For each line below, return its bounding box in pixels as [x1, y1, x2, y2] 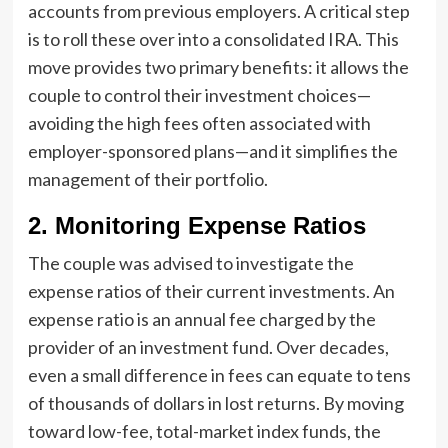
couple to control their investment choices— [27, 84, 371, 107]
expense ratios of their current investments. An [27, 280, 395, 303]
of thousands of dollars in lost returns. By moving [27, 392, 404, 415]
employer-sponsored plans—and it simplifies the [27, 140, 398, 163]
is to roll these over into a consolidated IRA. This [27, 28, 399, 51]
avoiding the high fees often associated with [27, 112, 371, 135]
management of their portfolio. [27, 168, 268, 191]
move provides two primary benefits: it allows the [27, 56, 409, 79]
